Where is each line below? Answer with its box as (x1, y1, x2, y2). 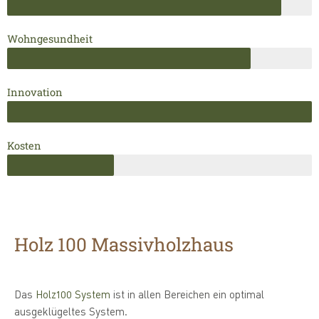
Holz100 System (36, 288, 110, 300)
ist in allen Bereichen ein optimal (110, 288, 264, 300)
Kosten (7, 139, 41, 152)
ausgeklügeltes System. (14, 305, 127, 318)
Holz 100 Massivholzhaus (14, 232, 234, 256)
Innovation (7, 85, 63, 99)
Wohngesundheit (7, 32, 93, 46)
